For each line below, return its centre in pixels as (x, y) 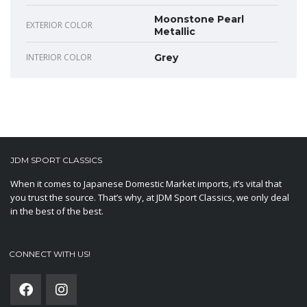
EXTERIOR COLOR (59, 25)
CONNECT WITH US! (50, 254)
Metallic (175, 32)
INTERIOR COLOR (59, 58)
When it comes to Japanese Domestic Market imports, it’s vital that (146, 184)
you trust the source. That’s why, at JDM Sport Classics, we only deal (150, 198)
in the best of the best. (57, 211)
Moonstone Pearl (199, 20)
